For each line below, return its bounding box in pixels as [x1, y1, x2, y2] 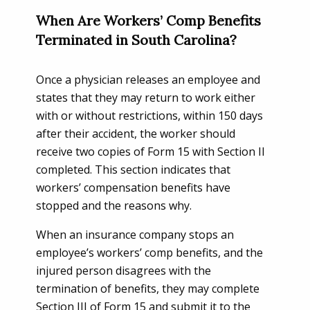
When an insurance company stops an [36, 227, 234, 242]
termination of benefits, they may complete [36, 281, 259, 296]
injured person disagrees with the [36, 263, 211, 278]
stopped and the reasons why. [36, 198, 192, 213]
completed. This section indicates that [36, 162, 230, 177]
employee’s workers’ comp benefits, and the [36, 245, 263, 260]
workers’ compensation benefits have [36, 180, 230, 195]
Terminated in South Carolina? [36, 31, 237, 48]
